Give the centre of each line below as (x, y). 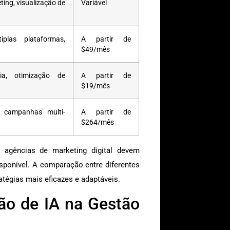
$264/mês (98, 122)
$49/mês (95, 50)
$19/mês (95, 86)
